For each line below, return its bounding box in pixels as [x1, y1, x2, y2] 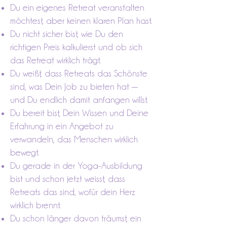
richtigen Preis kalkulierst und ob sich [10, 42, 142, 52]
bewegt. [10, 147, 39, 157]
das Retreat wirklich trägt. [10, 55, 101, 65]
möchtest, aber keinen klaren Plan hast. [10, 16, 152, 25]
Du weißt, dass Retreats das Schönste [10, 68, 147, 78]
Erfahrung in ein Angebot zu [10, 121, 113, 131]
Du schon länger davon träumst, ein [10, 213, 141, 223]
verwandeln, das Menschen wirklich [10, 134, 138, 144]
